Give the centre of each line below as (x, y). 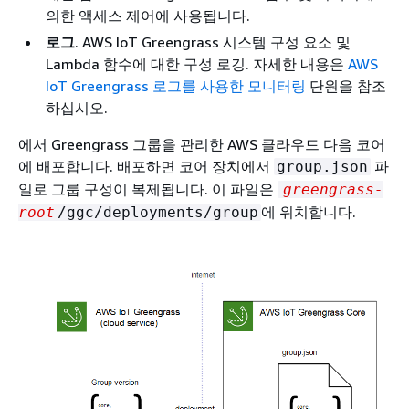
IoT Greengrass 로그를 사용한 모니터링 (176, 86)
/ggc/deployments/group (158, 212)
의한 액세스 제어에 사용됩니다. (148, 16)
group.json (322, 167)
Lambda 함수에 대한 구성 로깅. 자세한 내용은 (197, 64)
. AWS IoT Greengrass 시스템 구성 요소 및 (213, 42)
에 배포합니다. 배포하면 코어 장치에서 (146, 166)
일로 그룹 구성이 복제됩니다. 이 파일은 (148, 189)
